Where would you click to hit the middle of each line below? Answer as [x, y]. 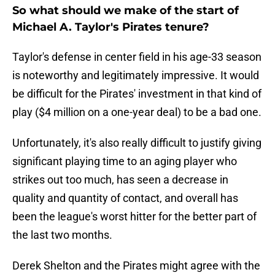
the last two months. [62, 235]
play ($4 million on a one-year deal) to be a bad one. [137, 112]
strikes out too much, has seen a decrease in [120, 180]
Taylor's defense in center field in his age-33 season [137, 57]
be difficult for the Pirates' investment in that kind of [137, 94]
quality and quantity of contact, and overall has [125, 198]
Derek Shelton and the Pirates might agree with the [136, 266]
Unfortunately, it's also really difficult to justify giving [137, 143]
